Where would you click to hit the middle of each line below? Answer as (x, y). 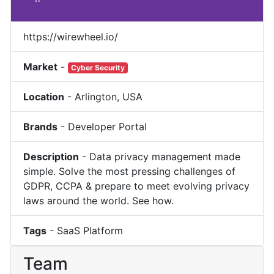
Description (51, 156)
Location (44, 96)
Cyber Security (98, 67)
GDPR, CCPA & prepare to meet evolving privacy (137, 186)
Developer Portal (108, 126)
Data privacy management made (165, 156)
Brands (41, 126)
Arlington (96, 96)
